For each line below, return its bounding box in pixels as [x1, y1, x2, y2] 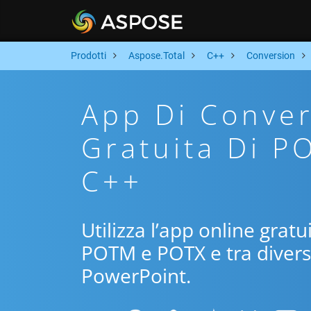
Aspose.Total [128, 50, 185, 61]
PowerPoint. [81, 262, 191, 289]
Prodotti [71, 50, 106, 61]
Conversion [246, 50, 295, 61]
